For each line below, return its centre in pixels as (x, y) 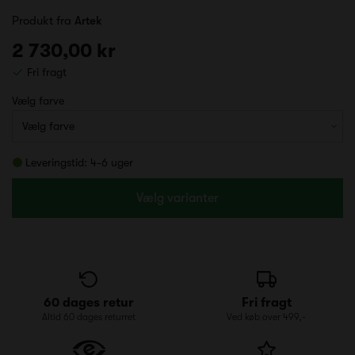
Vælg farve (40, 100)
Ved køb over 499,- (266, 317)
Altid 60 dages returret (89, 317)
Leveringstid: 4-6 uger (79, 162)
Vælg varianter (177, 198)
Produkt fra (43, 20)
